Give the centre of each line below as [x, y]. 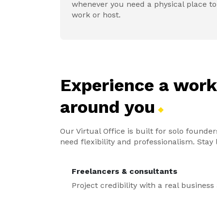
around [92, 107]
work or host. [96, 15]
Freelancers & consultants [124, 171]
